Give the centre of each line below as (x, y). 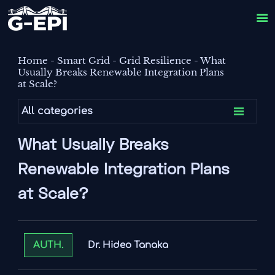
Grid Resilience (156, 61)
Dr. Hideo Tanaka (128, 245)
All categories (57, 111)
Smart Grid (84, 61)
